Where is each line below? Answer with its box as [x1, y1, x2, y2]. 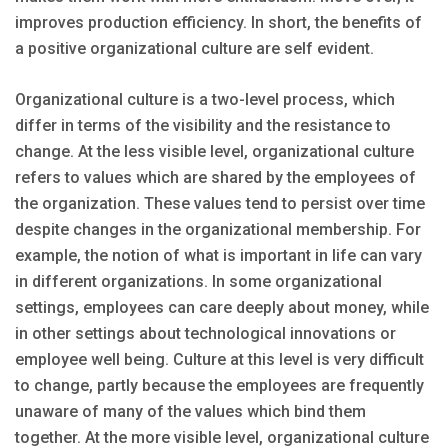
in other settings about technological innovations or [15, 323, 396, 343]
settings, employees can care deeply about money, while [15, 297, 429, 317]
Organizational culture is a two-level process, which [15, 89, 395, 109]
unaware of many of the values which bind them [15, 401, 366, 421]
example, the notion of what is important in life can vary [15, 245, 422, 265]
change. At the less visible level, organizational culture [15, 141, 414, 161]
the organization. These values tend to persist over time [15, 193, 425, 213]
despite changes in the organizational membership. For [15, 219, 421, 239]
